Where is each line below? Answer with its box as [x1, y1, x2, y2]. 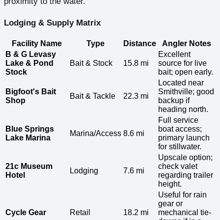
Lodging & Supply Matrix [4, 18, 101, 28]
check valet [158, 162, 197, 171]
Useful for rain [158, 191, 207, 199]
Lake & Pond [5, 59, 54, 68]
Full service [158, 116, 198, 125]
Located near [158, 79, 204, 87]
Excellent [158, 50, 191, 59]
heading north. [158, 105, 208, 114]
